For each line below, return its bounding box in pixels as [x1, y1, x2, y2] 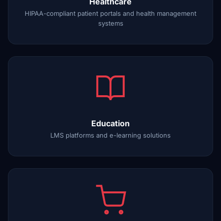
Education [91, 118, 130, 128]
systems [98, 19, 123, 27]
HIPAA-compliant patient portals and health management [25, 9, 196, 17]
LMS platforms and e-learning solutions [50, 131, 171, 139]
